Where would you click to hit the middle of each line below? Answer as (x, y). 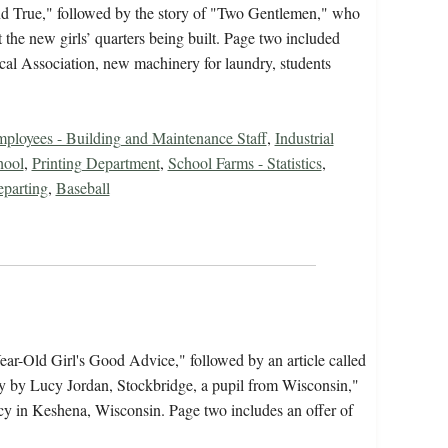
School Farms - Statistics (244, 163)
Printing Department (95, 163)
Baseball (82, 188)
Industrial (304, 138)
